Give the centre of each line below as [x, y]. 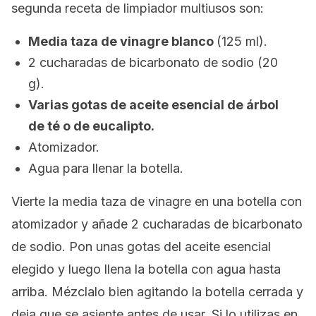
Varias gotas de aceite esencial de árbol [153, 105]
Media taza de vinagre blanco [122, 41]
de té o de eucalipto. [91, 126]
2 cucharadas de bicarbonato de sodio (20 [153, 62]
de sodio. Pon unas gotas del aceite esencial [141, 247]
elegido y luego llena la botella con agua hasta [146, 269]
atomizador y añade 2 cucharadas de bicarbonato [157, 224]
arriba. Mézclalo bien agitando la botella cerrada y [157, 292]
